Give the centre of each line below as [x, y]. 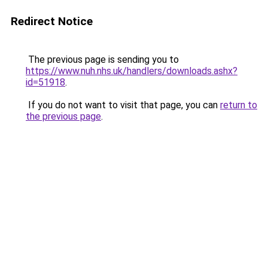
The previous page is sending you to [102, 60]
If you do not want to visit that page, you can [123, 105]
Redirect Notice [52, 21]
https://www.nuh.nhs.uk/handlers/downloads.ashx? [132, 71]
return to [239, 105]
